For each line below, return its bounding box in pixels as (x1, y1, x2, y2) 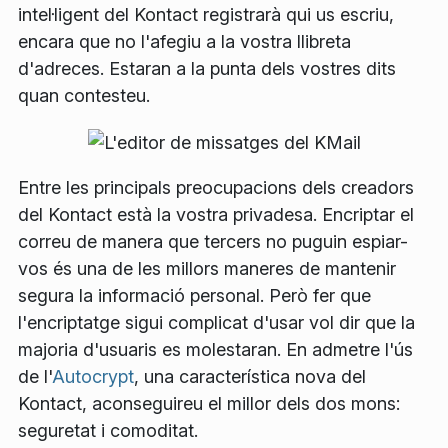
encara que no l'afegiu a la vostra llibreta (18, 30, 351, 52)
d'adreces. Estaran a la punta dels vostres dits (18, 57, 396, 79)
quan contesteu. (18, 84, 150, 106)
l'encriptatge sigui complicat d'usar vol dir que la (18, 311, 415, 333)
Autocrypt (52, 365, 134, 387)
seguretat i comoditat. (18, 419, 198, 441)
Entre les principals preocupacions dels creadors (18, 176, 414, 198)
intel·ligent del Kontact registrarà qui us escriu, (18, 3, 394, 25)
